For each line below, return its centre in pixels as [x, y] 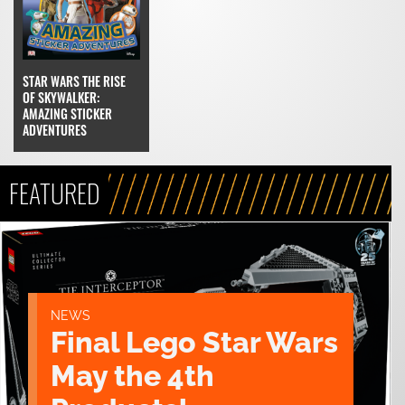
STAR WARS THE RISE [74, 81]
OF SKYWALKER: [61, 98]
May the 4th [132, 376]
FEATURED [54, 193]
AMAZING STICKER [67, 114]
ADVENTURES [55, 130]
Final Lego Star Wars [194, 343]
